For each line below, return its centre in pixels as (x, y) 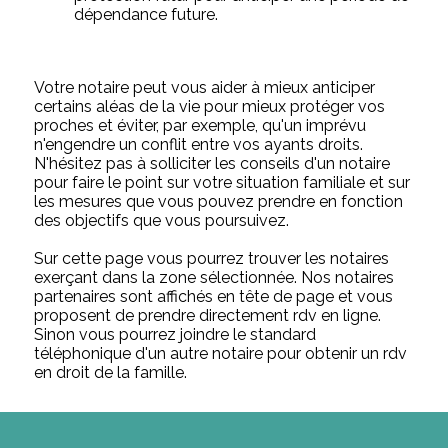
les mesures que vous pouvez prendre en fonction (219, 201)
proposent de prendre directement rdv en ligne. (208, 315)
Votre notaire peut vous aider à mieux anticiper (205, 87)
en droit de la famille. (111, 372)
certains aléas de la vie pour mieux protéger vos (210, 106)
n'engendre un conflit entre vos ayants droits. (199, 144)
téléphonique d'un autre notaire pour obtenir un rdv (221, 353)
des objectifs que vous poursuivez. (162, 220)
